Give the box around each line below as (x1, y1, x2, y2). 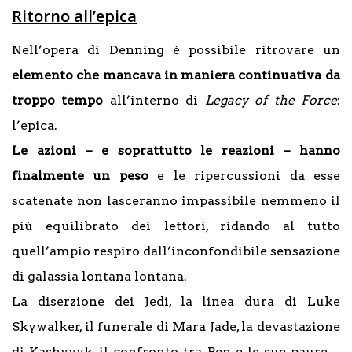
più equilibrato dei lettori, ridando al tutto (12, 218, 340, 233)
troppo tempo (12, 92, 104, 108)
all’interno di (103, 92, 205, 108)
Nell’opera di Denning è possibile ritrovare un (12, 42, 340, 57)
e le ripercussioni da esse (148, 167, 341, 183)
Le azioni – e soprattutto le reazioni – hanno (12, 142, 340, 158)
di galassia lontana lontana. (12, 268, 187, 284)
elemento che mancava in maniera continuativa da (12, 67, 340, 82)
